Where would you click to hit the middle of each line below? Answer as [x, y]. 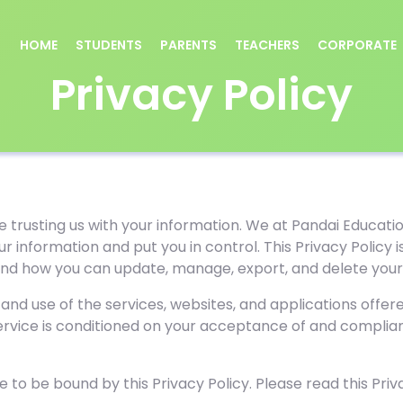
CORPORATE [357, 45]
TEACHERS [267, 45]
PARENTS [188, 45]
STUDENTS [109, 45]
